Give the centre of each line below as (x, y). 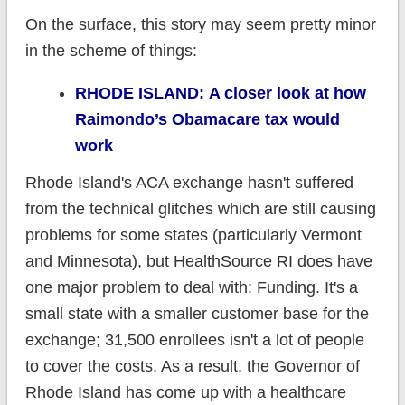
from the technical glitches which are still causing (200, 209)
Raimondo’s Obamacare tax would (207, 120)
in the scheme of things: (111, 51)
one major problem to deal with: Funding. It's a (191, 288)
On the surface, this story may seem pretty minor (200, 25)
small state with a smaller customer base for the (197, 314)
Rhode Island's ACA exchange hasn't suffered (189, 183)
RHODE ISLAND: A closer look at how (220, 94)
